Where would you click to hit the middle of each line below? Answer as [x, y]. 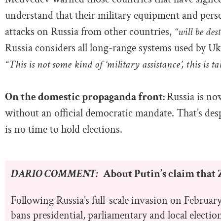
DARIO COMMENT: [55, 174]
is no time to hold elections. [64, 129]
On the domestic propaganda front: [86, 97]
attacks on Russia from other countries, [90, 32]
